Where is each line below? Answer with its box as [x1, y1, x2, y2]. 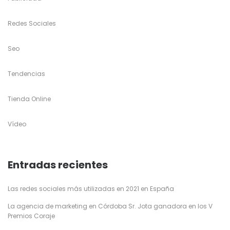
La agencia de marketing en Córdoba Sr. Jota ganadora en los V [8, 202, 213, 210]
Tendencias [8, 69, 45, 78]
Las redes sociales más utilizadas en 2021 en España [8, 184, 174, 193]
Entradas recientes [8, 158, 108, 172]
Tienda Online [8, 94, 51, 103]
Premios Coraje [8, 212, 55, 220]
